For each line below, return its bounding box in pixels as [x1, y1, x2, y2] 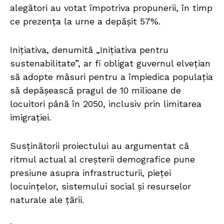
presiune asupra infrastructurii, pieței [10, 167, 171, 178]
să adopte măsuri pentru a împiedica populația [10, 71, 213, 82]
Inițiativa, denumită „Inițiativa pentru [10, 44, 168, 55]
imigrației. [10, 112, 51, 123]
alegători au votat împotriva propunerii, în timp [10, 2, 212, 13]
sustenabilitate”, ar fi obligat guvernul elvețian [10, 58, 210, 69]
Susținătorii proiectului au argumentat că [10, 140, 189, 151]
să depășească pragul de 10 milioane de [10, 85, 181, 96]
